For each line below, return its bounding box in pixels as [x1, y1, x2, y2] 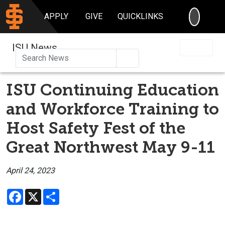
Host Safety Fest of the [6, 118, 185, 138]
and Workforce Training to [6, 99, 219, 119]
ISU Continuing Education [6, 80, 219, 99]
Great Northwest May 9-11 [6, 137, 215, 157]
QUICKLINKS [118, 12, 164, 21]
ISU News [12, 41, 57, 54]
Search [132, 52, 156, 62]
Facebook [23, 187, 58, 197]
